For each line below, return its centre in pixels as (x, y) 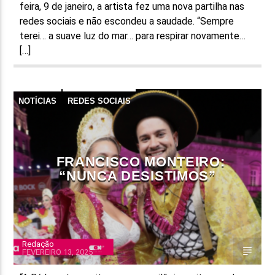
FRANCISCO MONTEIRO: (141, 161)
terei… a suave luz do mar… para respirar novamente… (133, 36)
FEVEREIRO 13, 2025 (58, 252)
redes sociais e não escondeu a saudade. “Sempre (127, 21)
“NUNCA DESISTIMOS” (137, 176)
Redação (38, 244)
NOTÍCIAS (38, 101)
